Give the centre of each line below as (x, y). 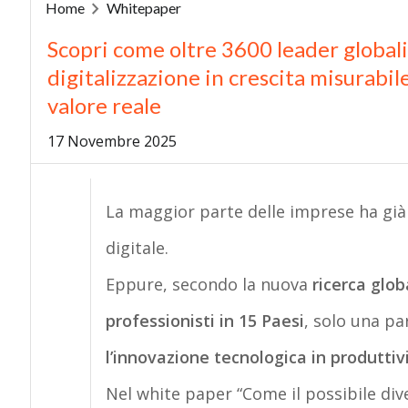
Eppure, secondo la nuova (209, 284)
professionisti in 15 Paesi (204, 320)
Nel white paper (171, 393)
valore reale (104, 105)
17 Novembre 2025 (112, 141)
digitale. (137, 247)
